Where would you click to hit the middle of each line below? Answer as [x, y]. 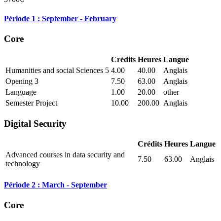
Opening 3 [22, 81]
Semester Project [31, 103]
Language [21, 92]
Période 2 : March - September [55, 184]
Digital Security [35, 123]
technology [23, 164]
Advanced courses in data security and [65, 155]
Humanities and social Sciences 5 [57, 71]
